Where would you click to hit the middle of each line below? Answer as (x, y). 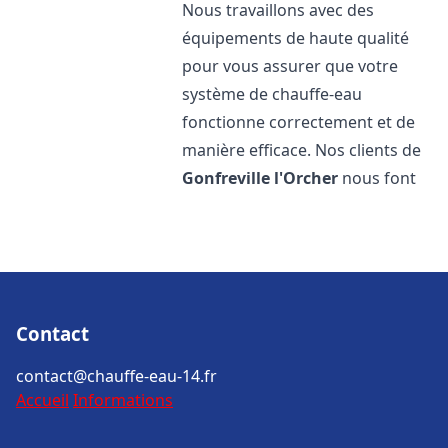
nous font (377, 178)
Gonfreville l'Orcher (260, 178)
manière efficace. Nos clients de (302, 150)
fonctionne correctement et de (299, 122)
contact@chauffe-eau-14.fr (116, 376)
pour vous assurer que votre (290, 66)
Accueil (42, 400)
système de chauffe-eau (272, 94)
